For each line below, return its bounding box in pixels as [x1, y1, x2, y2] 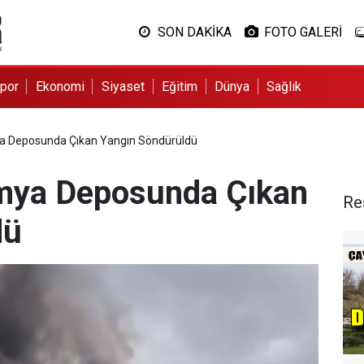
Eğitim [162, 79, 198, 94]
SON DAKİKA [157, 24, 232, 40]
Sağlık [266, 79, 302, 94]
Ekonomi [35, 79, 84, 94]
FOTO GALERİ [263, 24, 342, 40]
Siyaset [101, 79, 145, 94]
